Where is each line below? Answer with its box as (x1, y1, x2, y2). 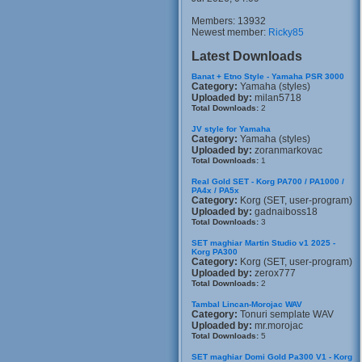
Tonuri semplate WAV (238, 309, 334, 320)
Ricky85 (268, 27, 304, 38)
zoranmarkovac (252, 145, 322, 156)
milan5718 (252, 92, 301, 103)
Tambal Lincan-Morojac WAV (192, 300, 302, 309)
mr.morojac (252, 320, 303, 331)
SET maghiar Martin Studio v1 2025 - (192, 238, 335, 247)
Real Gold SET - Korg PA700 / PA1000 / (192, 177, 344, 186)
